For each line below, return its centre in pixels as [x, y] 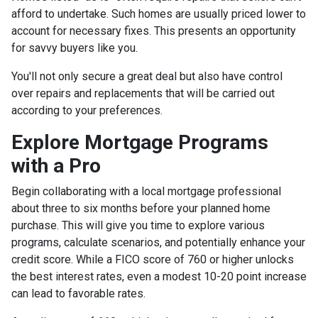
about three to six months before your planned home [141, 208]
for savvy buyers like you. [75, 48]
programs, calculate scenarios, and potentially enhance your [158, 242]
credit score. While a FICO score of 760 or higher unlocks [153, 259]
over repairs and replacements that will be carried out [143, 93]
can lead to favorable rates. [78, 293]
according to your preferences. [87, 110]
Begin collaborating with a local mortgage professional [146, 191]
